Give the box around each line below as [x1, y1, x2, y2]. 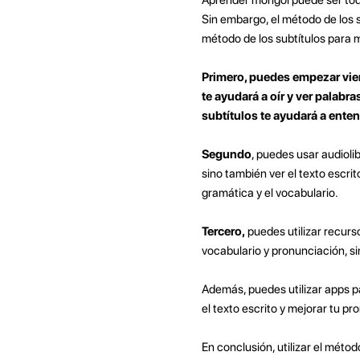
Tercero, [201, 223, 245, 239]
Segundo [201, 146, 252, 162]
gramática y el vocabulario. [201, 185, 338, 200]
